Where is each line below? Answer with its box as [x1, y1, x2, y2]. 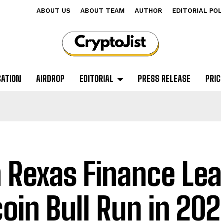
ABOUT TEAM [80, 7, 125, 14]
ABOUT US [37, 7, 71, 14]
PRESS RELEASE [137, 73, 190, 84]
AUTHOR [135, 7, 162, 14]
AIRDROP [36, 73, 65, 84]
